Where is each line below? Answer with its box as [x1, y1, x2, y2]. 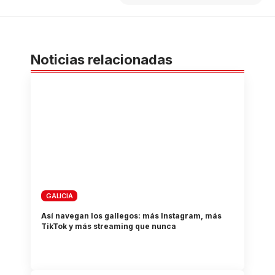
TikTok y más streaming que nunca [41, 221, 177, 231]
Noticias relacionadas [31, 52, 172, 68]
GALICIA [46, 191, 73, 200]
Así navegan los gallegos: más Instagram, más [41, 211, 222, 220]
